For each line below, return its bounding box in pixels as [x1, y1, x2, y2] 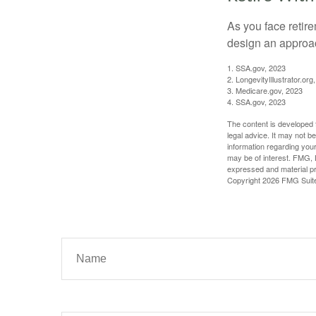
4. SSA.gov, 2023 [227, 95, 286, 107]
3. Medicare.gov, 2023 [227, 84, 303, 96]
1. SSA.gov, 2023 [227, 61, 286, 73]
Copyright [227, 174, 262, 186]
